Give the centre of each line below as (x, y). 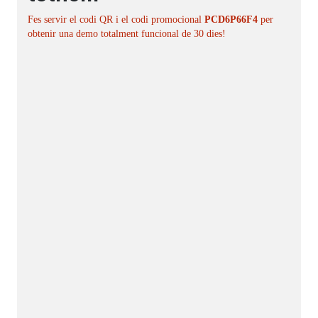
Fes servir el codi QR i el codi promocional (116, 20)
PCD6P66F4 (231, 20)
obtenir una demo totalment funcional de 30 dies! (127, 34)
